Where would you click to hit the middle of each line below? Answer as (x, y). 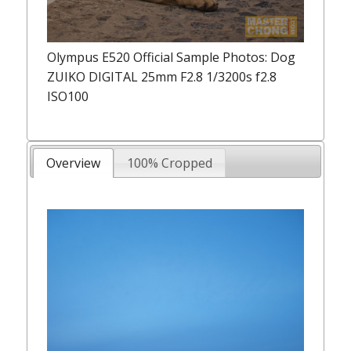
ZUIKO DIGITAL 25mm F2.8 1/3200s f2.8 (162, 77)
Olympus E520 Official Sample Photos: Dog (172, 58)
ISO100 (68, 97)
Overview (73, 163)
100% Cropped (169, 163)
